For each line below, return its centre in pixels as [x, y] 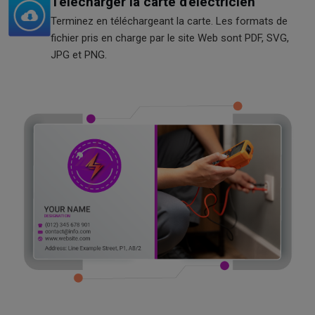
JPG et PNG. [79, 54]
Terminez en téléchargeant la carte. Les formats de [169, 21]
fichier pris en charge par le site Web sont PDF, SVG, [170, 38]
